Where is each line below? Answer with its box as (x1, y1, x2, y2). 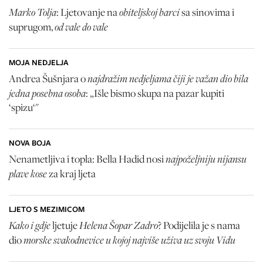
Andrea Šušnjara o (9, 72, 87, 86)
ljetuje (50, 218, 79, 232)
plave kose (9, 166, 47, 181)
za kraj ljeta (47, 167, 96, 181)
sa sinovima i (181, 5, 234, 19)
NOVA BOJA (9, 137, 51, 149)
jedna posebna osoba (9, 86, 86, 100)
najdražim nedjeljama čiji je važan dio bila (87, 71, 248, 86)
